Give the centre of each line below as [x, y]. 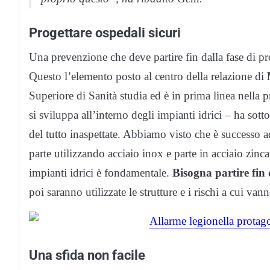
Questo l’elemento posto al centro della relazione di [148, 77]
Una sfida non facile [87, 255]
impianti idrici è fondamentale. [101, 173]
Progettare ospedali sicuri [105, 33]
